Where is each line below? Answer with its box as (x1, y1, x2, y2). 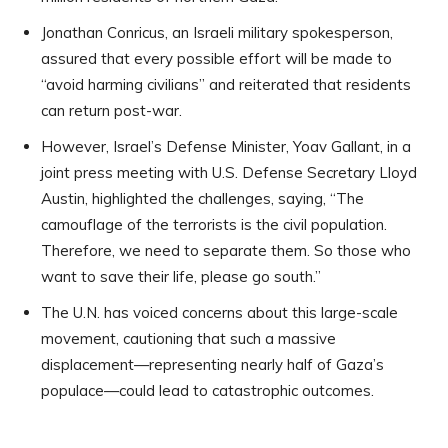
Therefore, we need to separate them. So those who (41, 240, 411, 260)
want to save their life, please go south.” (41, 266, 321, 286)
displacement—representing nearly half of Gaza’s (41, 354, 384, 374)
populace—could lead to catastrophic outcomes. (41, 380, 374, 400)
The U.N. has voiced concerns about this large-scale (41, 302, 398, 322)
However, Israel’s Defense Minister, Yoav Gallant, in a (41, 136, 411, 156)
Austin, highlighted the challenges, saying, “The (41, 188, 364, 208)
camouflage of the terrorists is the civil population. (41, 214, 387, 234)
